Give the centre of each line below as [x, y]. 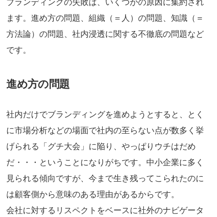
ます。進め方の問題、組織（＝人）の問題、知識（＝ [105, 18]
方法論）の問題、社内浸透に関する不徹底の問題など [105, 34]
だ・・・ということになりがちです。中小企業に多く [105, 162]
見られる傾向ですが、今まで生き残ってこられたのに [105, 178]
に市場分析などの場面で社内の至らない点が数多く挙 [105, 130]
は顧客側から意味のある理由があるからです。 [93, 194]
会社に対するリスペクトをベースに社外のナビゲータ [105, 210]
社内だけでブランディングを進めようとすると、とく [105, 114]
